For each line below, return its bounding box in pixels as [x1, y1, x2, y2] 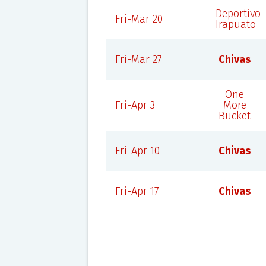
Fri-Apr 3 [115, 99, 155, 112]
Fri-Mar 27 [115, 53, 162, 66]
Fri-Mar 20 [115, 12, 163, 26]
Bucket [218, 109, 251, 122]
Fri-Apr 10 [115, 144, 160, 157]
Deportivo [215, 7, 261, 20]
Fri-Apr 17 [115, 185, 159, 198]
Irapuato [215, 18, 256, 31]
